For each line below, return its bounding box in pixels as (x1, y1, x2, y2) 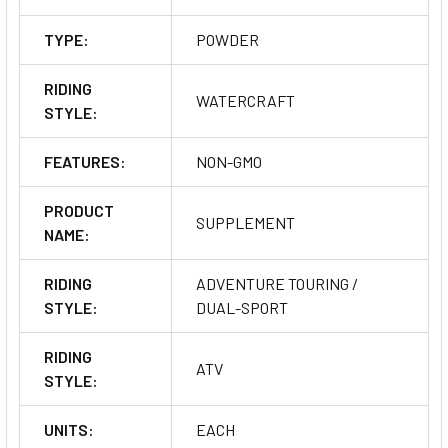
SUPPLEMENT (196, 212, 295, 232)
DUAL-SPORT (196, 297, 288, 317)
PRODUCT (44, 200, 114, 220)
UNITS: (44, 419, 94, 439)
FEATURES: (44, 151, 126, 171)
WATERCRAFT (196, 90, 295, 110)
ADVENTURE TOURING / (196, 273, 358, 293)
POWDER (196, 29, 259, 49)
